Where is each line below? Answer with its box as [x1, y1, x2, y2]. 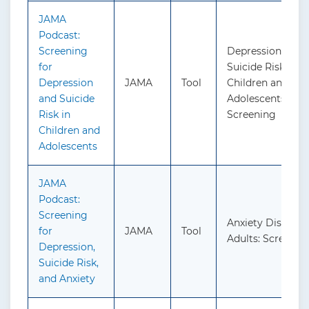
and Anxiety [39, 272, 95, 286]
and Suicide [39, 92, 94, 106]
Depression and [227, 45, 302, 58]
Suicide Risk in [227, 61, 297, 74]
